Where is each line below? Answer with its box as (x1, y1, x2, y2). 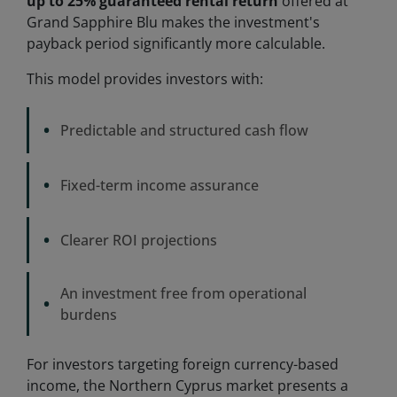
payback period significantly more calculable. (27, 33, 325, 53)
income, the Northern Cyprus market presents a (27, 375, 348, 395)
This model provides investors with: (27, 68, 263, 89)
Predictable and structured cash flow (60, 120, 308, 140)
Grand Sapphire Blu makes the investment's (27, 12, 320, 32)
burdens (60, 304, 117, 324)
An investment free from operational (60, 283, 307, 303)
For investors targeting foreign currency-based (27, 354, 339, 374)
